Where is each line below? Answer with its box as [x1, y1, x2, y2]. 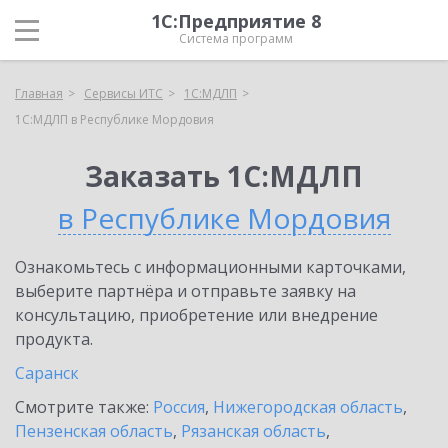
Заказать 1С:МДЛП [85, 157, 363, 195]
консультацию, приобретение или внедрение [15, 304, 378, 326]
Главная [15, 85, 63, 102]
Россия [153, 396, 205, 418]
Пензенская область [15, 420, 173, 442]
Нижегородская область [213, 396, 403, 418]
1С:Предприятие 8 [151, 9, 321, 33]
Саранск [15, 362, 79, 384]
